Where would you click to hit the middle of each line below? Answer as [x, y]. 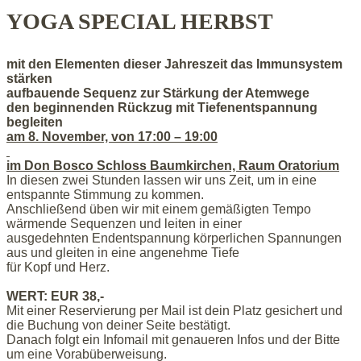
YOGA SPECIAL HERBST [143, 21]
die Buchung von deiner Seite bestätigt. [118, 325]
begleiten [35, 122]
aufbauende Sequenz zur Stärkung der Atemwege [158, 93]
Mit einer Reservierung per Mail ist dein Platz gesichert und [174, 310]
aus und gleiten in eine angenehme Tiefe [123, 252]
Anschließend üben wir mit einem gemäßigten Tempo [159, 209]
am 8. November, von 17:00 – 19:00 [112, 136]
